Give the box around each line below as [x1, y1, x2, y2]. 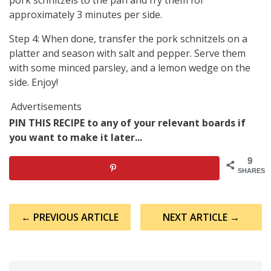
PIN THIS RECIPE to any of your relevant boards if [9, 116, 246, 129]
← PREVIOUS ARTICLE [21, 211, 119, 224]
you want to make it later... [9, 130, 142, 144]
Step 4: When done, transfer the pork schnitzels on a [9, 31, 247, 45]
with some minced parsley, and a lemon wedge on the [9, 60, 250, 74]
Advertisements [11, 99, 82, 113]
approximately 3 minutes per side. [9, 7, 162, 21]
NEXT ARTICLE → [163, 211, 240, 224]
